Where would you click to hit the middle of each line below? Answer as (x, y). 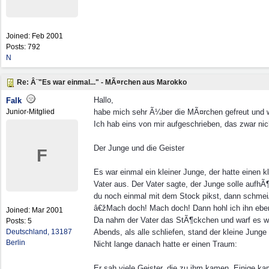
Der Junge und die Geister (139, 148)
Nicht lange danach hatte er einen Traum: (165, 244)
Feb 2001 (47, 36)
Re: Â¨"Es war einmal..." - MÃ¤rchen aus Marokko (102, 82)
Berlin (16, 243)
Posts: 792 (23, 47)
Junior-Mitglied (30, 112)
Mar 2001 (47, 210)
